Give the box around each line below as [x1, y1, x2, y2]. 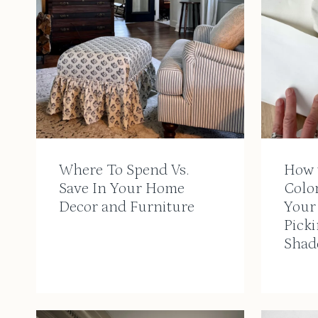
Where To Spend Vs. [59, 161, 190, 180]
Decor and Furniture [59, 198, 194, 216]
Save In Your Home [59, 180, 185, 198]
